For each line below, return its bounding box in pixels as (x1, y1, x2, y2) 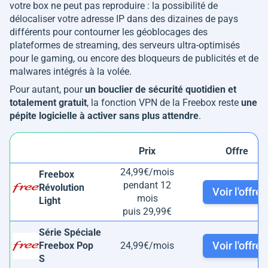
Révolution (39, 181, 84, 193)
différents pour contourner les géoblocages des (10, 26, 208, 38)
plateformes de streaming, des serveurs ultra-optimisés (10, 39, 240, 51)
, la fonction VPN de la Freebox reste (87, 96, 241, 108)
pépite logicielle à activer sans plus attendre (10, 109, 199, 121)
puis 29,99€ (123, 205, 172, 217)
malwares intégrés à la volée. (10, 65, 132, 77)
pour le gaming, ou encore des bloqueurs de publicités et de (10, 52, 258, 64)
